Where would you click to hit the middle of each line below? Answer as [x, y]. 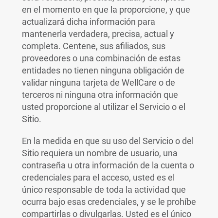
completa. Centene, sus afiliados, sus [93, 46]
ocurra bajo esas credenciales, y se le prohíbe [109, 202]
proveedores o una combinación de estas [101, 58]
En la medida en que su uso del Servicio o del [108, 141]
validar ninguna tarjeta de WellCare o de [98, 82]
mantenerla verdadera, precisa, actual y [98, 34]
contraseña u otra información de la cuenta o [108, 165]
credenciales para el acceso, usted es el [98, 177]
